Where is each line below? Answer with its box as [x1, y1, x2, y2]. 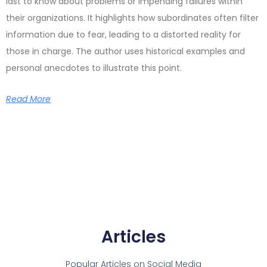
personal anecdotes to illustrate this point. [6, 61, 182, 74]
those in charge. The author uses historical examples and [6, 45, 245, 57]
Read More [6, 92, 51, 105]
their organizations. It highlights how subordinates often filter [6, 11, 259, 24]
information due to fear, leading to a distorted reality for [6, 28, 241, 41]
